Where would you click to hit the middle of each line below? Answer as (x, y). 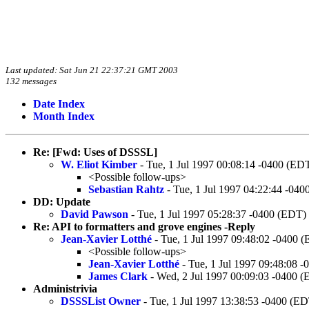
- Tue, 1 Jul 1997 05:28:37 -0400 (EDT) (217, 214)
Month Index (64, 116)
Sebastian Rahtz (126, 189)
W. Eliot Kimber (99, 164)
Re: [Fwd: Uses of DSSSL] (95, 152)
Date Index (59, 103)
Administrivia (65, 288)
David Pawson (94, 214)
